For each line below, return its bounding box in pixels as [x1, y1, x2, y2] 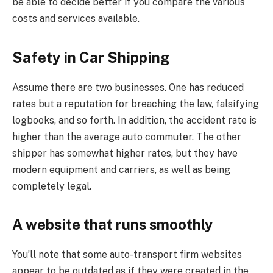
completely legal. [12, 180, 91, 192]
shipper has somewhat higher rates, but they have [12, 147, 238, 159]
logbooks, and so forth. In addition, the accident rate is [12, 114, 257, 126]
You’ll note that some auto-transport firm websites [12, 248, 242, 260]
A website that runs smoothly [12, 215, 213, 233]
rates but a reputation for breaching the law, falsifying [12, 97, 259, 110]
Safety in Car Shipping [12, 48, 170, 66]
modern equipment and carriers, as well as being [12, 163, 230, 175]
